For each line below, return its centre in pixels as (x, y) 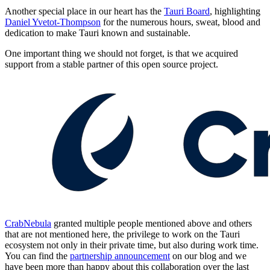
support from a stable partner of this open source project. (111, 64)
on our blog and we (208, 256)
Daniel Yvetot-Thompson (53, 22)
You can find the (37, 256)
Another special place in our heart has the (84, 11)
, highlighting (235, 11)
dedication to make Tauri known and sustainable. (98, 33)
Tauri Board (187, 11)
